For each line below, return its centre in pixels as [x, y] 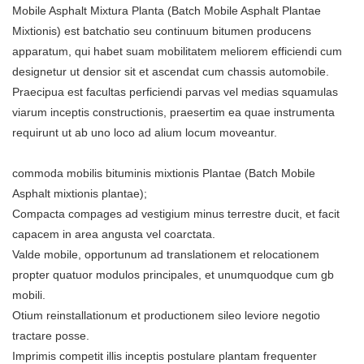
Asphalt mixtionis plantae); [81, 193]
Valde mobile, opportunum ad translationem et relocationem [166, 254]
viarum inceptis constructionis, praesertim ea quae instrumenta [173, 112]
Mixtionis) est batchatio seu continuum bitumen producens [162, 30]
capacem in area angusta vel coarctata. [114, 234]
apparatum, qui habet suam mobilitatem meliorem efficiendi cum [177, 51]
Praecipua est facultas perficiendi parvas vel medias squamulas [175, 91]
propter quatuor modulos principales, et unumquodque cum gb [173, 274]
